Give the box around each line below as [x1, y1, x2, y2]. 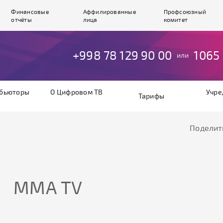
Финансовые [11, 8, 49, 15]
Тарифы [138, 92, 165, 100]
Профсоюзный [163, 8, 207, 15]
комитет [163, 16, 188, 23]
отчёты [11, 16, 32, 23]
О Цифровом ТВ [50, 88, 103, 96]
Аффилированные [83, 8, 136, 15]
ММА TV [13, 176, 83, 198]
